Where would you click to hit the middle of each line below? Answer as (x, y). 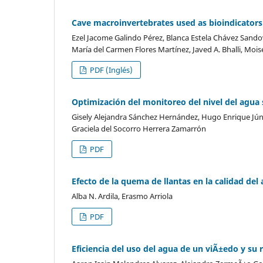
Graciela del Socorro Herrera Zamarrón (139, 129)
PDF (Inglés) (111, 70)
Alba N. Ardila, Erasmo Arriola (122, 196)
